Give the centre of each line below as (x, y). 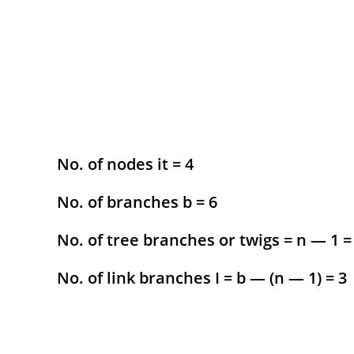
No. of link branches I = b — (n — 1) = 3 (202, 277)
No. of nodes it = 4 (125, 164)
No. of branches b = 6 (137, 201)
